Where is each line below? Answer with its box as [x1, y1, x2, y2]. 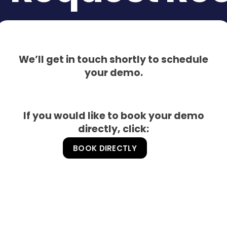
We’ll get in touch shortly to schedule [19, 52, 208, 66]
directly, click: [78, 122, 149, 136]
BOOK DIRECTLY [73, 142, 137, 154]
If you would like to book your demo [23, 109, 204, 123]
